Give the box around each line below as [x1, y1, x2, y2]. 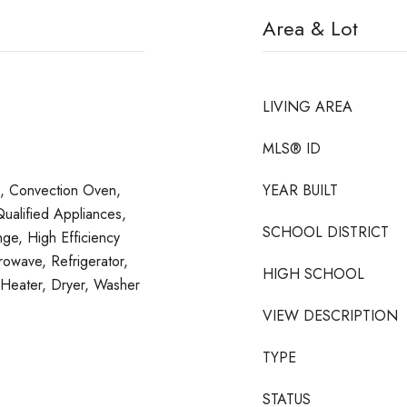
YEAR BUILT [263, 180, 338, 201]
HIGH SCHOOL [263, 263, 364, 284]
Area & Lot [263, 14, 358, 43]
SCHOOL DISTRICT [263, 222, 389, 243]
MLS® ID [263, 138, 321, 159]
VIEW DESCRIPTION [263, 305, 398, 326]
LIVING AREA [263, 96, 352, 117]
